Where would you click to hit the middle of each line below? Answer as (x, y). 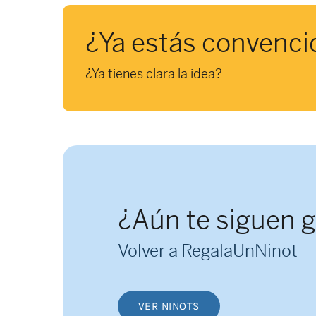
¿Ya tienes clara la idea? (154, 74)
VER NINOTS (169, 306)
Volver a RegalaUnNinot (208, 251)
